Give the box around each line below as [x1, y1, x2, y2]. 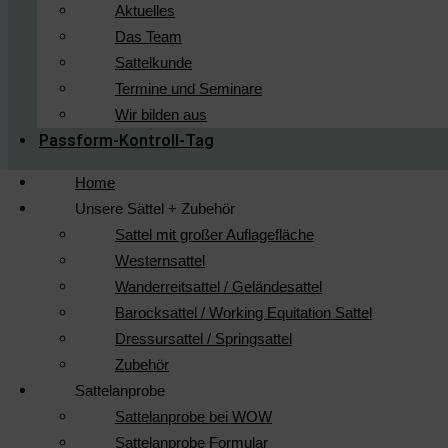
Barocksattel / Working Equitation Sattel [115, 304, 372, 321]
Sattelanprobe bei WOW [115, 408, 272, 425]
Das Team [115, 28, 182, 45]
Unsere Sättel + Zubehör [75, 200, 235, 217]
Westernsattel [115, 252, 205, 269]
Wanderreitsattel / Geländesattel [115, 278, 322, 295]
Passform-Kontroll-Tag [39, 131, 214, 150]
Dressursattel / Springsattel [115, 330, 292, 347]
